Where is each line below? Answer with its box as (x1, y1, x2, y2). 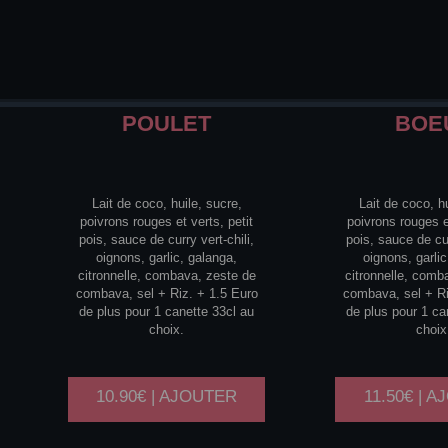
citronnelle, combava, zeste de (77, 267, 256, 283)
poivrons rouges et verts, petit (80, 213, 254, 229)
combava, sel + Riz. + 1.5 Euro (75, 285, 258, 301)
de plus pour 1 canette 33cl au (79, 303, 255, 319)
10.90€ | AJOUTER (96, 386, 238, 406)
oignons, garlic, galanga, (96, 249, 238, 265)
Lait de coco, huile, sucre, (91, 195, 242, 211)
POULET (122, 110, 212, 136)
